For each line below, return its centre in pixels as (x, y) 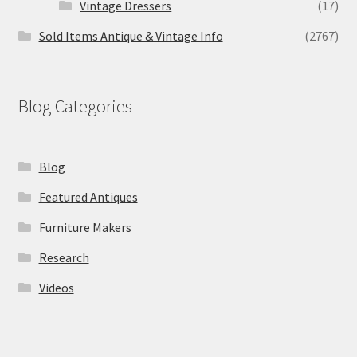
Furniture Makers (85, 227)
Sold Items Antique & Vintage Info (131, 36)
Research (64, 257)
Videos (56, 287)
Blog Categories (75, 106)
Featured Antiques (88, 196)
